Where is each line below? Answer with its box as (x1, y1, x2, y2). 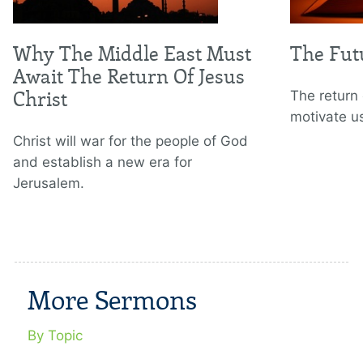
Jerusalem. (13, 175, 84, 192)
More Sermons (28, 285, 197, 318)
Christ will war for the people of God (13, 133, 248, 150)
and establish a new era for (13, 154, 192, 171)
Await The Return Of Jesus (13, 65, 245, 89)
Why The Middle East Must (13, 42, 251, 66)
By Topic (28, 327, 83, 344)
